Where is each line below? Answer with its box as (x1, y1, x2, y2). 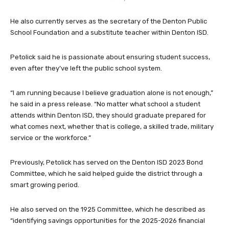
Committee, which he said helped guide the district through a (10, 170, 202, 178)
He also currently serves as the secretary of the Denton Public (10, 17, 207, 26)
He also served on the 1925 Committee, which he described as (10, 205, 205, 214)
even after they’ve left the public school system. (10, 64, 162, 73)
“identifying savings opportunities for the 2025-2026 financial (10, 217, 205, 225)
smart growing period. (10, 181, 79, 189)
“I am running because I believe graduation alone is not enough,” (10, 89, 213, 97)
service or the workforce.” (10, 134, 91, 142)
